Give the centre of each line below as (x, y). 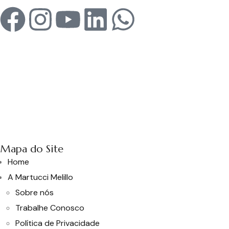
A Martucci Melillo (40, 177)
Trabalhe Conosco (50, 208)
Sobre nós (35, 192)
